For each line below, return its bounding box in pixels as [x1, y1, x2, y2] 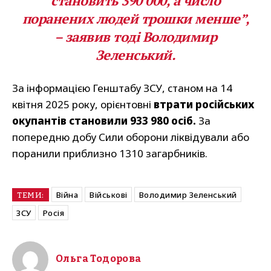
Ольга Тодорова [56, 253, 142, 265]
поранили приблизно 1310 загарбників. [12, 146, 207, 161]
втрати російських [151, 97, 254, 112]
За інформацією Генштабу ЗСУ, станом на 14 [12, 81, 232, 96]
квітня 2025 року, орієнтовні [12, 97, 151, 112]
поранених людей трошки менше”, [22, 10, 249, 28]
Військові [89, 189, 128, 201]
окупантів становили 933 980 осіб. [12, 114, 196, 128]
